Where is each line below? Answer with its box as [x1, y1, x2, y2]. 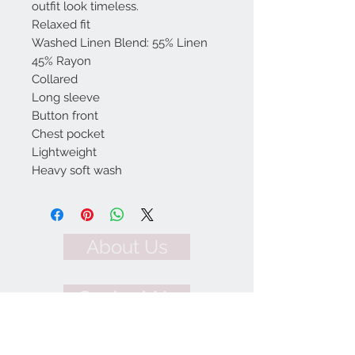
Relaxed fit [32, 17, 90, 32]
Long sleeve [32, 90, 100, 105]
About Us [86, 235, 168, 259]
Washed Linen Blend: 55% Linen [32, 36, 208, 51]
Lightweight [32, 145, 97, 160]
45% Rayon [32, 54, 91, 69]
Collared [32, 72, 78, 87]
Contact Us [77, 286, 177, 310]
